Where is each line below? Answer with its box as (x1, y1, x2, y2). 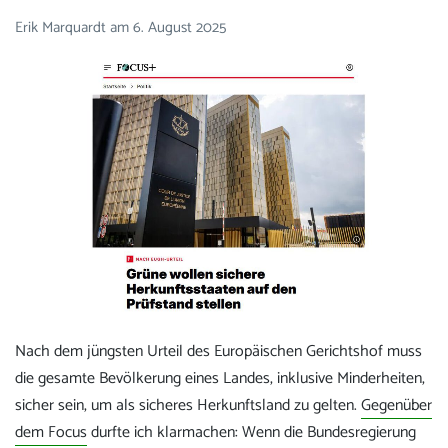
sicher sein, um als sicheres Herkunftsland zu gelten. (15, 392, 361, 420)
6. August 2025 (133, 15, 226, 41)
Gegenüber (361, 392, 432, 420)
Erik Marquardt (15, 15, 110, 41)
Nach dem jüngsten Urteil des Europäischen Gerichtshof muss (15, 338, 422, 366)
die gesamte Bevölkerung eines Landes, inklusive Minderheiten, (15, 365, 425, 393)
